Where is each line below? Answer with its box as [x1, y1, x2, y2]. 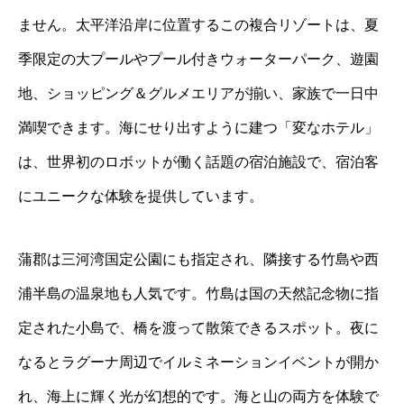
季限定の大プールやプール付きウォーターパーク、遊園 [18, 50, 379, 67]
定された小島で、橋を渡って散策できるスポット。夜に [18, 319, 379, 335]
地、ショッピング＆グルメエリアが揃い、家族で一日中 [18, 85, 379, 101]
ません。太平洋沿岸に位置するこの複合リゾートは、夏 [18, 16, 379, 32]
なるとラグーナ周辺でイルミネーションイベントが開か [18, 353, 379, 370]
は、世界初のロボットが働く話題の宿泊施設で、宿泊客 [18, 153, 379, 170]
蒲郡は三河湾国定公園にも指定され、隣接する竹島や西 [18, 251, 379, 267]
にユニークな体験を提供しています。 [18, 188, 263, 204]
